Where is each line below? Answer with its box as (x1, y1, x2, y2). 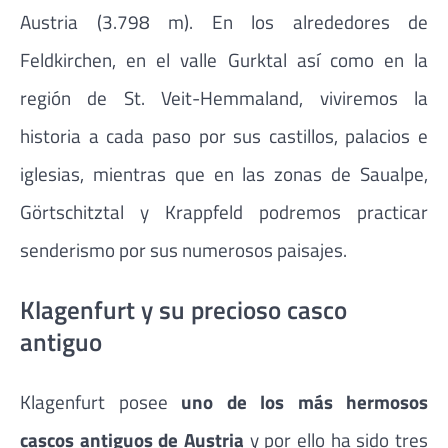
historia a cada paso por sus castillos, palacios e (20, 120, 428, 150)
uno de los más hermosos (181, 386, 428, 416)
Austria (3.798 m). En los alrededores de (20, 6, 428, 36)
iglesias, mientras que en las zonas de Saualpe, (20, 158, 428, 188)
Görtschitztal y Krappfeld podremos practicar (20, 196, 428, 226)
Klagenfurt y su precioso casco (20, 290, 347, 329)
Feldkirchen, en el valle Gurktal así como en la (20, 44, 428, 74)
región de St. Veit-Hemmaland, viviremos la (20, 82, 428, 112)
